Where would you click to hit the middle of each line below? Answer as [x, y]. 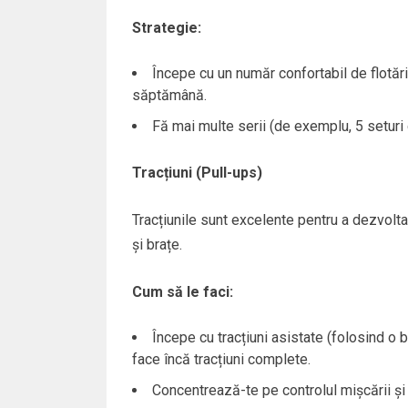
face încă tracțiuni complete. [221, 359]
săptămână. [169, 95]
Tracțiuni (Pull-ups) [197, 172]
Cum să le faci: [182, 291]
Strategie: [166, 27]
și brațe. [157, 244]
